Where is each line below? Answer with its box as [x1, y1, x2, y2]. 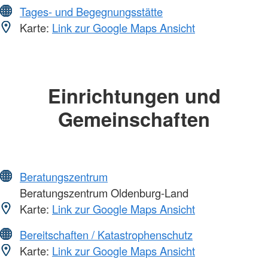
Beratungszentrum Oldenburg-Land [17, 185, 188, 201]
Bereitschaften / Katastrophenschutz [20, 227, 193, 243]
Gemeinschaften [58, 104, 210, 133]
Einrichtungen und [47, 81, 221, 109]
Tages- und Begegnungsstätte [20, 3, 163, 19]
